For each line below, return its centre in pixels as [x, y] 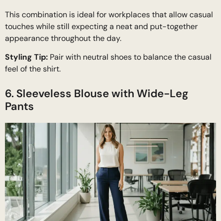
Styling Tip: [26, 57]
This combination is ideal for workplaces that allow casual [109, 14]
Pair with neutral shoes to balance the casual [130, 57]
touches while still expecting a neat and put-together [101, 26]
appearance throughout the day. [63, 38]
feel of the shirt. [33, 69]
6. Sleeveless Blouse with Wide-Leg [97, 93]
